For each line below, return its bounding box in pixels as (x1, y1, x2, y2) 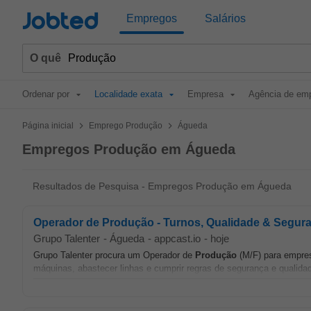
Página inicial (22, 121, 74, 131)
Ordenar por (22, 89, 69, 99)
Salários (205, 12, 246, 24)
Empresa (187, 89, 224, 99)
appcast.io (154, 233, 201, 244)
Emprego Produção (89, 121, 162, 131)
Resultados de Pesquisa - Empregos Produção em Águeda (33, 180, 292, 192)
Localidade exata (94, 89, 162, 99)
